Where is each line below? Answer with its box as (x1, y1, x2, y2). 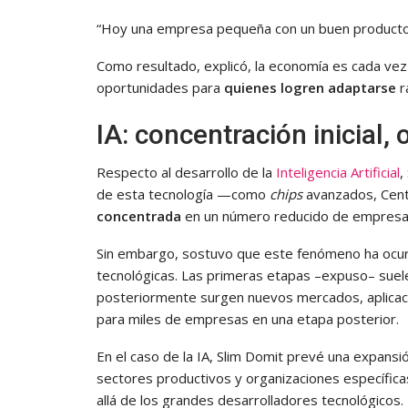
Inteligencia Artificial (276, 162, 400, 181)
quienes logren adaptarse (224, 77, 396, 97)
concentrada (97, 206, 181, 225)
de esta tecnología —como (97, 184, 270, 203)
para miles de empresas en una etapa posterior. (97, 309, 399, 328)
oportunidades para (97, 77, 224, 97)
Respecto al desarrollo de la (97, 162, 276, 181)
